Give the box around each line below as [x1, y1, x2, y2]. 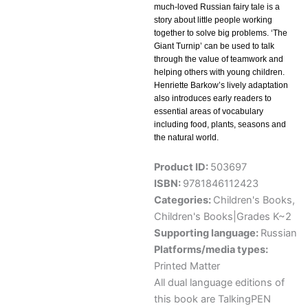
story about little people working [154, 15, 272, 25]
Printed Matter [154, 260, 220, 273]
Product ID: [154, 161, 210, 174]
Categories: [154, 194, 213, 207]
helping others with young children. [154, 67, 285, 78]
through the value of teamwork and [154, 54, 283, 65]
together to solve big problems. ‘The [154, 28, 287, 38]
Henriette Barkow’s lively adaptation [154, 80, 288, 91]
